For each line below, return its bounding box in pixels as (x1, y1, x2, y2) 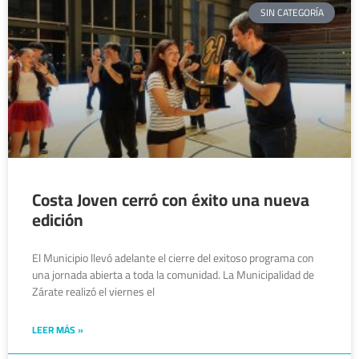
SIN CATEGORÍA (260, 3, 324, 22)
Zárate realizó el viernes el (32, 281, 155, 302)
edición (32, 204, 83, 236)
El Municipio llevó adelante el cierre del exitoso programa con (32, 248, 314, 268)
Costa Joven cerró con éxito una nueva (32, 184, 309, 216)
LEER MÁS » (32, 321, 83, 339)
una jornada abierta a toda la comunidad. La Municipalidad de (32, 264, 314, 285)
